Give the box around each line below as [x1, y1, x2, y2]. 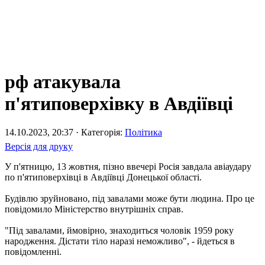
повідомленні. [5, 246, 62, 257]
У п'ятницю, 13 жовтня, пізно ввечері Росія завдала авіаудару [5, 161, 251, 172]
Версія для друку [5, 141, 73, 151]
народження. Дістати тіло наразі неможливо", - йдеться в [5, 235, 235, 246]
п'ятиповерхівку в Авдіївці [5, 92, 233, 114]
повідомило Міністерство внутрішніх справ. [5, 203, 183, 214]
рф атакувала [5, 70, 121, 92]
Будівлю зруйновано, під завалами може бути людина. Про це [5, 193, 254, 203]
